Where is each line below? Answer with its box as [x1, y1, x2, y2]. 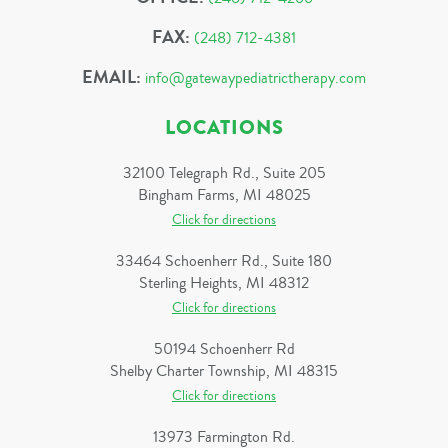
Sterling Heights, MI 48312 [139, 272, 309, 294]
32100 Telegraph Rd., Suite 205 [122, 162, 326, 184]
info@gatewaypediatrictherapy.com [145, 67, 366, 89]
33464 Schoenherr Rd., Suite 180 [116, 250, 332, 272]
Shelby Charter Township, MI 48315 [110, 360, 338, 382]
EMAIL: [82, 64, 141, 90]
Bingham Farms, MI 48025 [137, 184, 311, 206]
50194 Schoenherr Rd [153, 338, 295, 360]
